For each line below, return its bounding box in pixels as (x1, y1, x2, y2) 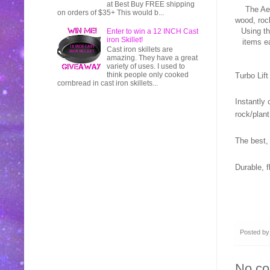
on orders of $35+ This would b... (57, 8, 164, 17)
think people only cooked (106, 71, 189, 80)
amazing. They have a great (106, 54, 198, 63)
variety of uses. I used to (106, 62, 185, 71)
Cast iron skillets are (106, 45, 173, 54)
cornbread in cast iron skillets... (57, 79, 158, 88)
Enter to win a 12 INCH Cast (106, 27, 198, 36)
